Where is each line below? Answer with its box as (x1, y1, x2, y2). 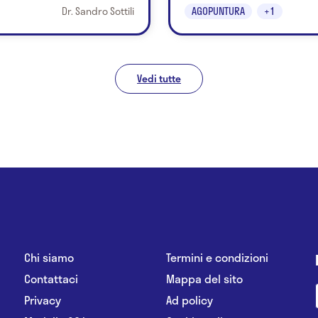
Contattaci (24, 269, 78, 287)
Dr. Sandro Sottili (61, 3, 134, 18)
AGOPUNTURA (191, 3, 245, 18)
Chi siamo (24, 248, 74, 266)
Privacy (24, 290, 61, 309)
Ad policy (166, 290, 213, 309)
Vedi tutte (137, 70, 181, 86)
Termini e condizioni (166, 248, 268, 266)
